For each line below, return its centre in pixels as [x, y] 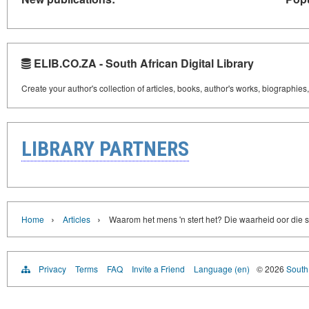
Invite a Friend [158, 269]
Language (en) [222, 269]
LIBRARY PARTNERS [105, 149]
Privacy [52, 269]
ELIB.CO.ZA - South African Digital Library [142, 63]
